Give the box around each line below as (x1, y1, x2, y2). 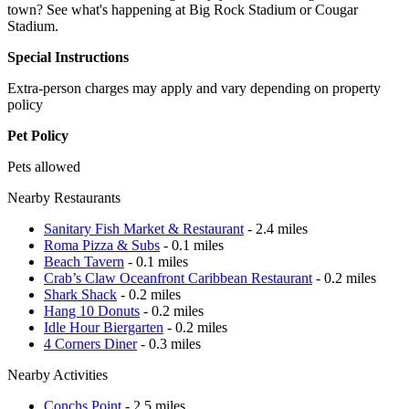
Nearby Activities (7, 366, 108, 383)
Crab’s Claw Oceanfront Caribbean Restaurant (44, 269, 312, 286)
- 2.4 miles (244, 220, 308, 236)
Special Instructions (7, 48, 129, 65)
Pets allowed (7, 158, 80, 174)
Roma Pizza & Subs (44, 236, 160, 253)
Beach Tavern (44, 253, 124, 269)
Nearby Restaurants (7, 189, 121, 205)
